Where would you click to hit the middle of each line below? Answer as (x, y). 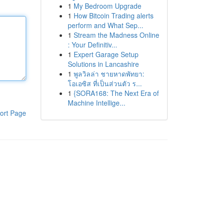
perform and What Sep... (105, 25)
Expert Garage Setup (106, 54)
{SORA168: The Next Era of (116, 93)
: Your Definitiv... (92, 45)
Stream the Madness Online (116, 35)
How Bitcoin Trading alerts (113, 15)
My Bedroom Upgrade (107, 6)
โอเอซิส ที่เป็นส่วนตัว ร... (105, 83)
